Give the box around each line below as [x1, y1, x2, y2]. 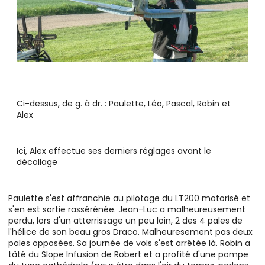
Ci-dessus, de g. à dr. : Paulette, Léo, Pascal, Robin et [17, 98, 231, 110]
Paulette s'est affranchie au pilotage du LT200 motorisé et [8, 192, 250, 205]
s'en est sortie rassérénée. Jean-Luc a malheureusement [8, 203, 245, 216]
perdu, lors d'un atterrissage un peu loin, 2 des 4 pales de [8, 215, 243, 227]
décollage [17, 156, 57, 169]
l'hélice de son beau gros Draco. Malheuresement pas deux [8, 226, 253, 238]
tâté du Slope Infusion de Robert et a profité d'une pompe [8, 248, 248, 261]
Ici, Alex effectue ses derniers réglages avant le [17, 145, 211, 157]
